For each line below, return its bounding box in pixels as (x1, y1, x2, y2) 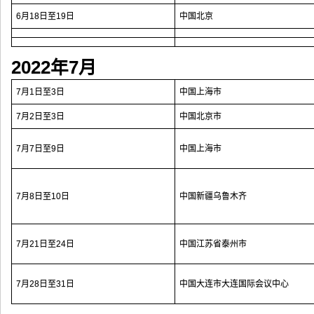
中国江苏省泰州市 (179, 239, 247, 249)
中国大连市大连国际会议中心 (179, 279, 289, 289)
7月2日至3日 (16, 111, 64, 121)
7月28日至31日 (16, 279, 74, 289)
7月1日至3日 (16, 87, 64, 97)
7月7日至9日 (16, 144, 64, 153)
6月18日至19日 (16, 11, 74, 21)
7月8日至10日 (16, 191, 69, 201)
